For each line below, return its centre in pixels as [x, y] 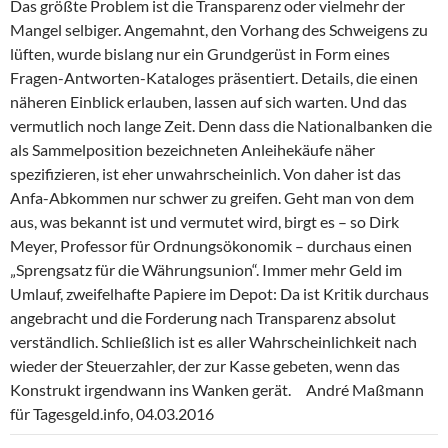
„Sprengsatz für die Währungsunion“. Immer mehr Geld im [206, 270]
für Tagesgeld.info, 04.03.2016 [112, 414]
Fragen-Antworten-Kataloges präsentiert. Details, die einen [214, 78]
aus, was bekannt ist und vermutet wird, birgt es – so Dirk [204, 222]
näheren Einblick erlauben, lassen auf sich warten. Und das [208, 102]
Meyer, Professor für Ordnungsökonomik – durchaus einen [211, 246]
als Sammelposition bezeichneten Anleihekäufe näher [192, 150]
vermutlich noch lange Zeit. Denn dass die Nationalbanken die [221, 126]
